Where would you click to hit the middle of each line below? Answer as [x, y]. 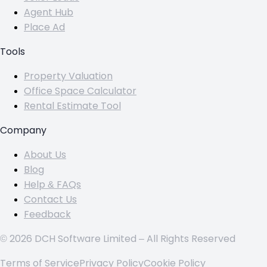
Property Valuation [68, 76]
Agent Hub [49, 13]
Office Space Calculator [80, 91]
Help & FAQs [52, 185]
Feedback [47, 215]
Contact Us [50, 200]
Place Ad [44, 27]
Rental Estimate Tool [72, 106]
